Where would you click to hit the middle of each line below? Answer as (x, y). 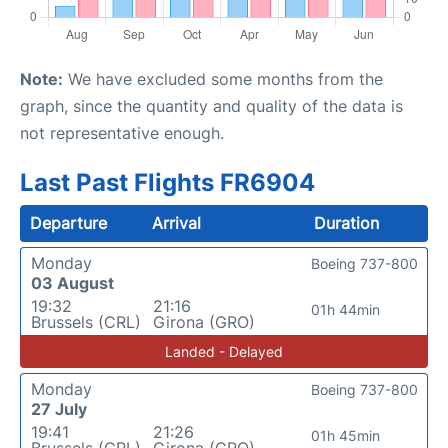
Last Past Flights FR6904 (167, 182)
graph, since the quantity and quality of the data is (211, 106)
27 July (59, 409)
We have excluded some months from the (223, 79)
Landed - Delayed (224, 351)
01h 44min (346, 309)
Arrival (177, 223)
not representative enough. (122, 133)
